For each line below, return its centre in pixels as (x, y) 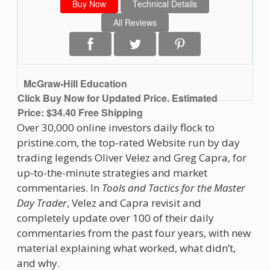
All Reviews (135, 23)
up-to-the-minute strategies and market (112, 173)
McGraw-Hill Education (76, 84)
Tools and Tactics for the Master (174, 188)
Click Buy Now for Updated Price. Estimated (118, 98)
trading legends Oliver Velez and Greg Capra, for (132, 158)
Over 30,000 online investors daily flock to (116, 128)
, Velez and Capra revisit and (134, 203)
